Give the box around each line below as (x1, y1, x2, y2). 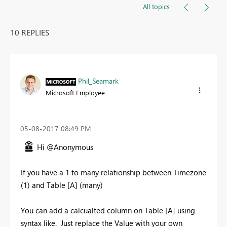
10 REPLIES (10, 27, 50, 38)
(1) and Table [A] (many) (21, 180, 103, 191)
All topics (143, 2, 170, 11)
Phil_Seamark (78, 76, 119, 86)
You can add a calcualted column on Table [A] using (21, 205, 195, 216)
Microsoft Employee (46, 88, 105, 97)
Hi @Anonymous (37, 142, 93, 153)
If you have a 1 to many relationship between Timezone (21, 167, 206, 178)
